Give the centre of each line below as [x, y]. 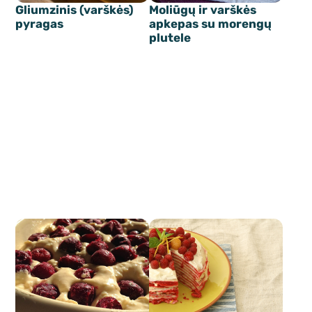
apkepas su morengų [210, 23]
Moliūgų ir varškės [203, 9]
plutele [170, 37]
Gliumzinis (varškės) [75, 9]
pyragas [40, 23]
